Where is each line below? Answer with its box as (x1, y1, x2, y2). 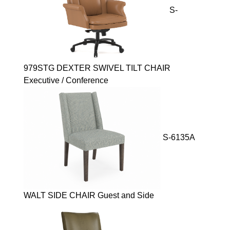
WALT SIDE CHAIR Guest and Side (24, 191, 154, 200)
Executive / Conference (24, 76, 108, 85)
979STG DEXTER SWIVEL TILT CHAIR (24, 64, 170, 73)
